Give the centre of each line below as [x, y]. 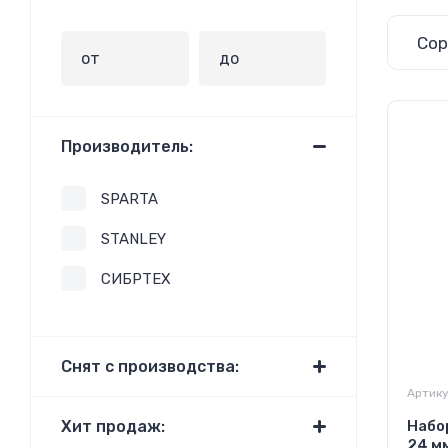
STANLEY [133, 239]
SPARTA [129, 199]
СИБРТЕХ [136, 279]
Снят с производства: [150, 366]
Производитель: [127, 146]
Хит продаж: [113, 426]
